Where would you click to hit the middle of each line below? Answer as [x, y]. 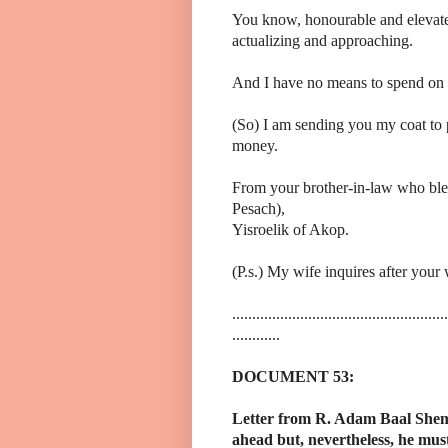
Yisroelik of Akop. [290, 229]
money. [255, 145]
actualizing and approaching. [322, 40]
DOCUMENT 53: [293, 376]
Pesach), [258, 208]
